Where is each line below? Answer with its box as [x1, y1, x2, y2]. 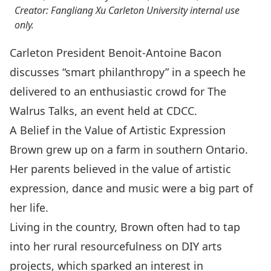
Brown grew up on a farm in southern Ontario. [10, 142, 248, 157]
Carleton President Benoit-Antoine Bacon [10, 45, 221, 60]
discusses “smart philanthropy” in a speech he [10, 64, 246, 79]
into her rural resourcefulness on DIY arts [10, 238, 222, 253]
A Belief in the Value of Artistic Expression [10, 122, 226, 137]
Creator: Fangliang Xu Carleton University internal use [15, 3, 240, 17]
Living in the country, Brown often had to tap [10, 219, 240, 234]
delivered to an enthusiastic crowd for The [10, 83, 226, 99]
